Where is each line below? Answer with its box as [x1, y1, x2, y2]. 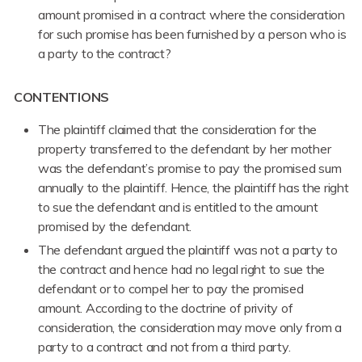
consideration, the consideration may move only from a [38, 319, 342, 336]
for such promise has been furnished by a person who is [38, 26, 347, 43]
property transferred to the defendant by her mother [38, 141, 331, 158]
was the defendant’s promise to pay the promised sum [38, 160, 342, 177]
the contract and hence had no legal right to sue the [38, 261, 325, 278]
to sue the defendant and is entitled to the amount [38, 199, 318, 216]
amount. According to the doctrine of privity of [38, 300, 293, 317]
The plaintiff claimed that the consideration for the [38, 121, 317, 138]
